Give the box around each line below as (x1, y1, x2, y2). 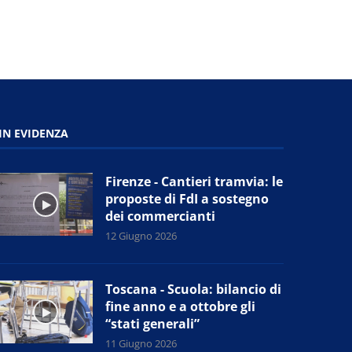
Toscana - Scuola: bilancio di (105, 280, 282, 298)
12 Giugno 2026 (105, 228, 178, 243)
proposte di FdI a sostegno (105, 189, 269, 207)
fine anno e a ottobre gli (105, 297, 256, 315)
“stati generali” (105, 314, 200, 332)
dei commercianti (105, 207, 216, 225)
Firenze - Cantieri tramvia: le (105, 172, 284, 190)
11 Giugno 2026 (105, 335, 178, 350)
